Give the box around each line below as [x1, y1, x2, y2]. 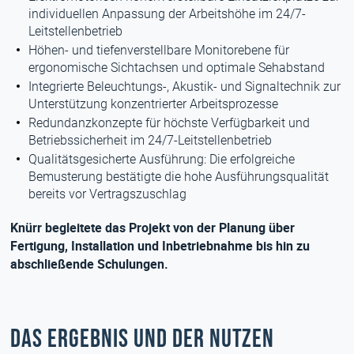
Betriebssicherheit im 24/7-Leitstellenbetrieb [28, 133, 273, 148]
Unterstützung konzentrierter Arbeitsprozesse [28, 96, 279, 111]
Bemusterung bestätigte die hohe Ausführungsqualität [28, 169, 330, 184]
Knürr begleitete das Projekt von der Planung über [10, 219, 296, 236]
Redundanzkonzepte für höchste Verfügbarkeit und [28, 115, 311, 130]
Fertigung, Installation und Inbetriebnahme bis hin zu [10, 237, 311, 254]
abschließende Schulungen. [10, 255, 169, 273]
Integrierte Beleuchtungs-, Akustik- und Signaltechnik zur [28, 79, 341, 94]
